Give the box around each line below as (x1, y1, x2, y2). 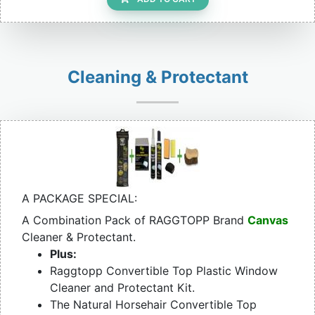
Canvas (247, 213, 288, 228)
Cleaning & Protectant (67, 67, 248, 88)
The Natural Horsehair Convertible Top (50, 297, 257, 312)
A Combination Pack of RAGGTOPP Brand (22, 213, 247, 228)
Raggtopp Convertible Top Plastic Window (50, 264, 278, 278)
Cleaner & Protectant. (22, 230, 136, 245)
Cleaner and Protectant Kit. (50, 281, 195, 295)
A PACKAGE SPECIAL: (22, 191, 137, 206)
